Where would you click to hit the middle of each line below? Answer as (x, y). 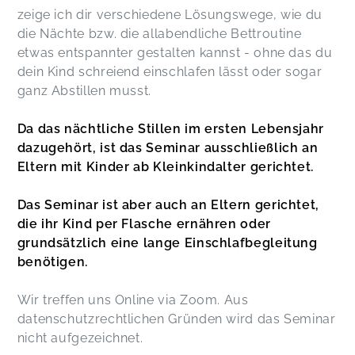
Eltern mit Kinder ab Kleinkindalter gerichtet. (166, 167)
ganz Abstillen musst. (84, 91)
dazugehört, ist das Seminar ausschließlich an (168, 148)
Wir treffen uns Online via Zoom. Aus (133, 300)
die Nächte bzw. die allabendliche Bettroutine (159, 34)
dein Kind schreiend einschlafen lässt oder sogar (170, 72)
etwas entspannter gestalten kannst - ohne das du (175, 53)
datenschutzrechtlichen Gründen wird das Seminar (176, 319)
